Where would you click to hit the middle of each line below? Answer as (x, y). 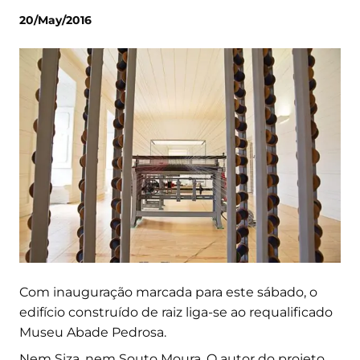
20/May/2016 (55, 20)
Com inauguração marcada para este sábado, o (168, 292)
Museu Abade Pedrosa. (93, 332)
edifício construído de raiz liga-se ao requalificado (176, 312)
